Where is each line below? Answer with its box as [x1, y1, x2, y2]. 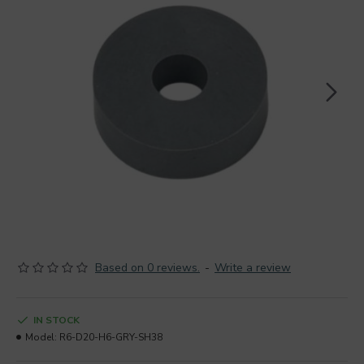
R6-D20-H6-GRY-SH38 [59, 331, 162, 344]
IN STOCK [33, 314, 80, 327]
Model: [25, 331, 57, 344]
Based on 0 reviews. [95, 260, 200, 275]
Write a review [214, 260, 291, 275]
